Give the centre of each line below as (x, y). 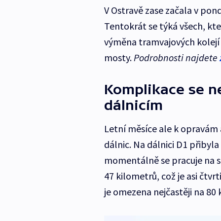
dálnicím (133, 105)
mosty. (119, 58)
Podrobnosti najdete (175, 58)
